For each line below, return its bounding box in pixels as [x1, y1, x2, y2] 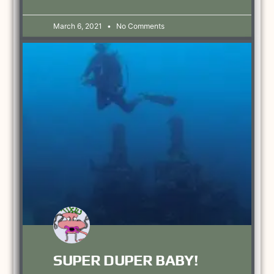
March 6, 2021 [53, 21, 105, 31]
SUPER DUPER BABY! [53, 251, 198, 270]
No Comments [114, 21, 165, 31]
